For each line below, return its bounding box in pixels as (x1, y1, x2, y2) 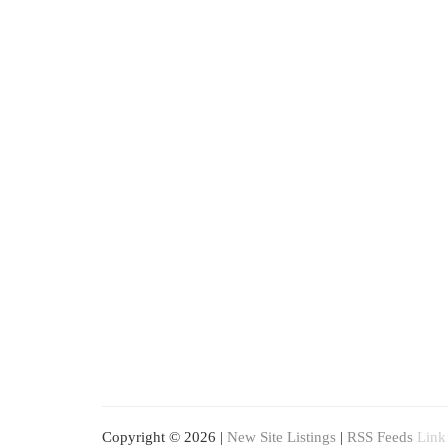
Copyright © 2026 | (102, 429, 227, 445)
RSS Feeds (347, 429, 413, 445)
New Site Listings (227, 429, 336, 445)
